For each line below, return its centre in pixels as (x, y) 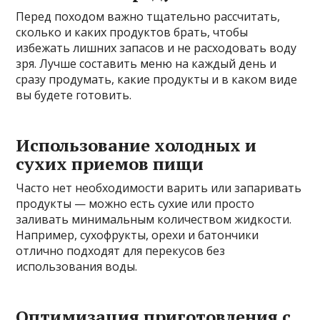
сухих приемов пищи (110, 164)
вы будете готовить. (74, 95)
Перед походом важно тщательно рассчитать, (148, 17)
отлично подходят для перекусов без (121, 251)
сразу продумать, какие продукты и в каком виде (157, 80)
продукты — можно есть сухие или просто (135, 204)
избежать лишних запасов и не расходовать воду (156, 48)
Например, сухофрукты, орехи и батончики (137, 235)
